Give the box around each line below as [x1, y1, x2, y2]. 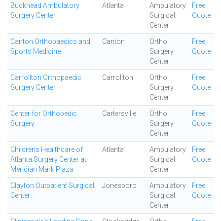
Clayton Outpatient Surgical [10, 182, 94, 189]
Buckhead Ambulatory [10, 1, 79, 9]
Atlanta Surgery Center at [10, 155, 86, 163]
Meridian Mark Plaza [10, 165, 73, 173]
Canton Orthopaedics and [10, 37, 90, 45]
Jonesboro [102, 182, 137, 189]
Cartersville [102, 110, 136, 117]
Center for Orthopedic [10, 110, 77, 117]
